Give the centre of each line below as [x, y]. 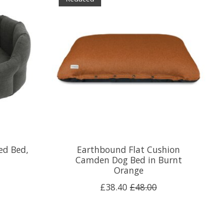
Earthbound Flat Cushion [129, 149]
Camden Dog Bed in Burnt [129, 160]
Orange [129, 170]
